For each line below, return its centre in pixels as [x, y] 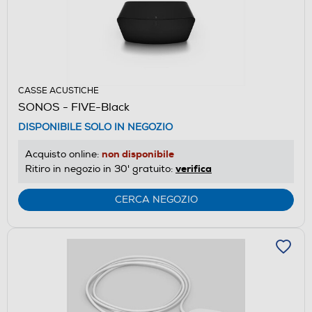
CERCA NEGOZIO [156, 199]
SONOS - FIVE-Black [74, 107]
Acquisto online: [63, 154]
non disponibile [138, 154]
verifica [194, 168]
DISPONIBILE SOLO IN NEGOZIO [95, 127]
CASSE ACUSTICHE [58, 91]
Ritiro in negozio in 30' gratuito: [100, 169]
